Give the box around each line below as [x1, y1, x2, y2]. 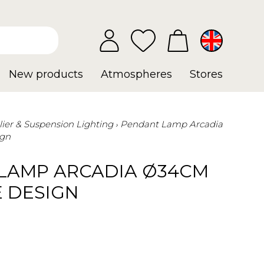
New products [9, 68, 83, 81]
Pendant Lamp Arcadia [120, 118, 223, 130]
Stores [190, 68, 223, 81]
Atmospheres [101, 68, 172, 81]
